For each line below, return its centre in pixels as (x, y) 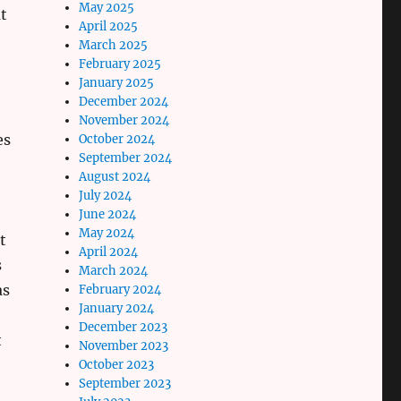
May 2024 (107, 233)
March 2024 (114, 270)
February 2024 (120, 289)
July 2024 (106, 195)
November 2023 (124, 346)
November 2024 (124, 120)
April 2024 (109, 252)
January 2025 (117, 82)
